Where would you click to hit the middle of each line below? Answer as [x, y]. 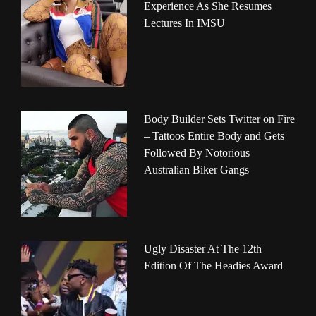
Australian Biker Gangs [196, 170]
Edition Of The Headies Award [213, 266]
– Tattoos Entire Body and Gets [214, 136]
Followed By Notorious [197, 153]
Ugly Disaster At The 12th [203, 249]
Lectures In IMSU [184, 23]
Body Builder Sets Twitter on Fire [219, 119]
